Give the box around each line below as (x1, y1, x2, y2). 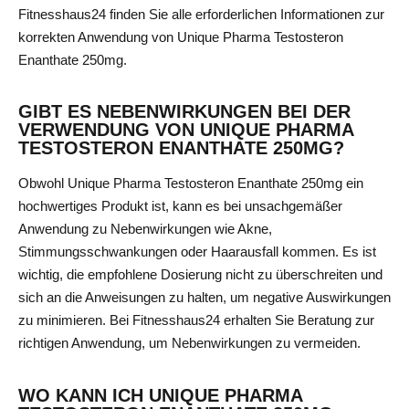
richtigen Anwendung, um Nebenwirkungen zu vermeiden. (18, 335, 361, 351)
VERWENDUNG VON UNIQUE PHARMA (18, 120, 353, 141)
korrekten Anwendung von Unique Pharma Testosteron (18, 29, 343, 46)
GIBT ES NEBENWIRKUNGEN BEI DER (18, 101, 351, 122)
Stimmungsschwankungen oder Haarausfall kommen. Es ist (18, 244, 376, 260)
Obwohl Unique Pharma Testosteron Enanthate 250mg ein (18, 175, 363, 192)
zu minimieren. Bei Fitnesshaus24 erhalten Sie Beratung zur (18, 312, 374, 329)
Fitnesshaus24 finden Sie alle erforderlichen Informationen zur (18, 6, 384, 23)
